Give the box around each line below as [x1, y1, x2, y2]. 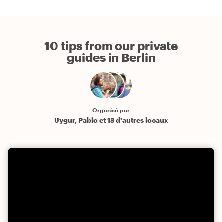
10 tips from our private [44, 38, 178, 53]
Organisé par [92, 107, 130, 114]
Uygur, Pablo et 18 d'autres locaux [54, 116, 168, 125]
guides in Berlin [66, 50, 156, 65]
